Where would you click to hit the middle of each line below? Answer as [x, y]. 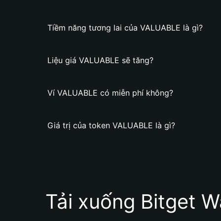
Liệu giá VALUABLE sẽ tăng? [100, 60]
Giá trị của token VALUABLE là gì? [111, 125]
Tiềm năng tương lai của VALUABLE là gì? [125, 28]
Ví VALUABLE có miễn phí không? [110, 93]
